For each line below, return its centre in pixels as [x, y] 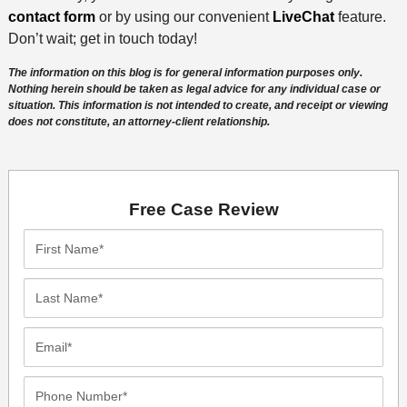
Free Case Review [203, 210]
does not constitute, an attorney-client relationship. [139, 121]
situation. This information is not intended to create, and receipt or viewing [198, 105]
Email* [44, 336]
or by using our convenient [184, 16]
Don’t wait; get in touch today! [102, 38]
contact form [51, 16]
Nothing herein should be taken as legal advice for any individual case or [194, 89]
